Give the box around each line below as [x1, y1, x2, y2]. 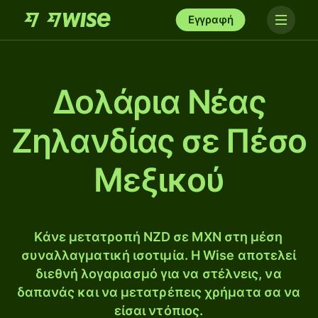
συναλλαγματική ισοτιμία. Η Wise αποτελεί [21, 248, 297, 263]
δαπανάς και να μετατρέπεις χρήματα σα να [16, 285, 301, 300]
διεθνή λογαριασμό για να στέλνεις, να [35, 266, 282, 281]
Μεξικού [94, 160, 224, 199]
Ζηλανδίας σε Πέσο [11, 121, 307, 160]
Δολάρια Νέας [52, 82, 266, 121]
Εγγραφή [187, 13, 234, 26]
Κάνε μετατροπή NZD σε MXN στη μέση [34, 229, 283, 244]
